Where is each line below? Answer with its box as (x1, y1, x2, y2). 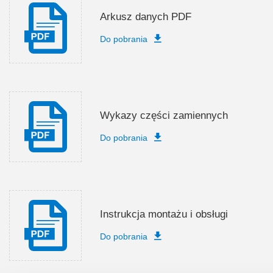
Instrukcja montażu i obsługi (100, 208, 229, 220)
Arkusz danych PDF (100, 10, 192, 23)
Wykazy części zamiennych (100, 109, 229, 121)
